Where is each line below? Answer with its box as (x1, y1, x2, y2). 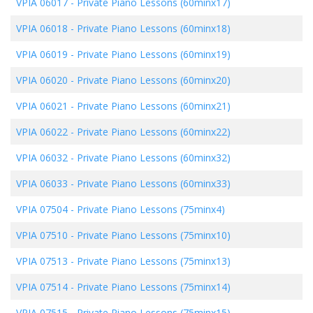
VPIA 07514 (16, 279, 68, 293)
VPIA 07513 (16, 254, 68, 268)
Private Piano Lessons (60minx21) (77, 99, 231, 112)
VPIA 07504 (16, 202, 68, 216)
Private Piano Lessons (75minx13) (77, 254, 231, 268)
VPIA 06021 (16, 99, 68, 112)
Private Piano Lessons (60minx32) (77, 150, 231, 164)
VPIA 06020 (16, 73, 68, 87)
